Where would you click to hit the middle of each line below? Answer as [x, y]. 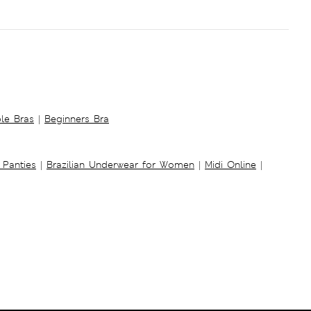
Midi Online [230, 164]
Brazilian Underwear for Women [120, 164]
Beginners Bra [77, 118]
